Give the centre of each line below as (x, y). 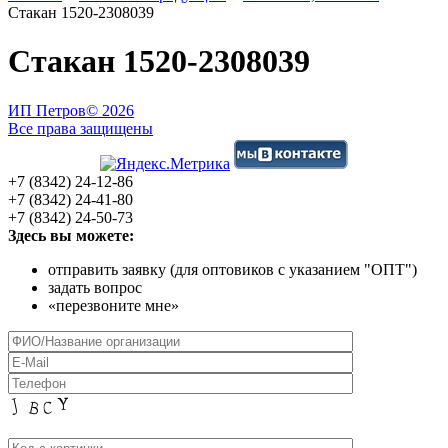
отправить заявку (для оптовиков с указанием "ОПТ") (232, 269)
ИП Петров (47, 110)
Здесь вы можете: (71, 235)
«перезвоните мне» (113, 305)
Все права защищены (80, 128)
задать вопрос (95, 287)
